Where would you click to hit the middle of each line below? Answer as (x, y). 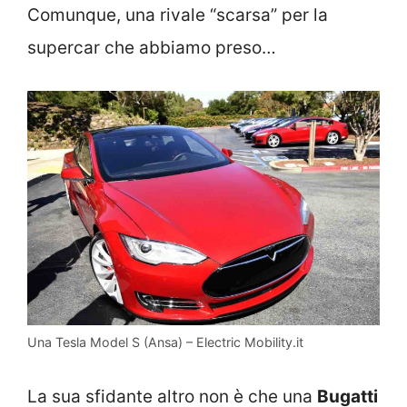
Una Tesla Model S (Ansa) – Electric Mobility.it (165, 342)
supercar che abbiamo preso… (152, 48)
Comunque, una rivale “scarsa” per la (178, 15)
